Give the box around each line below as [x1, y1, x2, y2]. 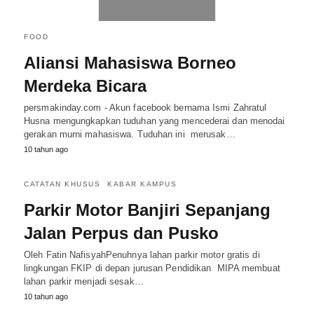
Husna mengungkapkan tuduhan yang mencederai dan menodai [24, 115, 285, 126]
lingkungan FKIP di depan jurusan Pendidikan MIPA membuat [24, 262, 280, 273]
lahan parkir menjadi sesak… [24, 275, 144, 287]
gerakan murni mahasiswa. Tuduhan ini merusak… [24, 128, 235, 139]
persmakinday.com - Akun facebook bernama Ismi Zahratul [24, 102, 267, 113]
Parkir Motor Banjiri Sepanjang [24, 200, 271, 219]
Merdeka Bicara [24, 76, 146, 95]
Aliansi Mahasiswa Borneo [24, 53, 236, 72]
